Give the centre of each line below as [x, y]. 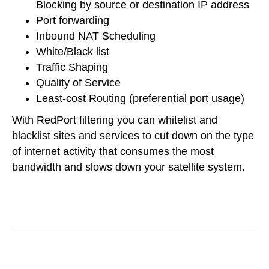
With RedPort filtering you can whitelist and [115, 120]
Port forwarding [73, 21]
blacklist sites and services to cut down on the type [133, 136]
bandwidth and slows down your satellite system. [128, 167]
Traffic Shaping [72, 68]
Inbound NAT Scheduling [96, 36]
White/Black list [73, 52]
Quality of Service [78, 83]
